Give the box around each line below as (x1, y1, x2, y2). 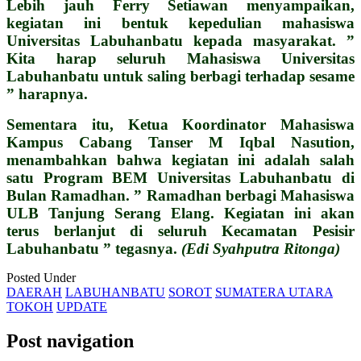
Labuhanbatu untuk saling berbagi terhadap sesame (6, 67, 355, 85)
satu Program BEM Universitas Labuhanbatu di (6, 168, 355, 186)
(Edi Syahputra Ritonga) (181, 239, 340, 257)
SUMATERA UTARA (215, 284, 333, 299)
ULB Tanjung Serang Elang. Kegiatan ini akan (6, 204, 355, 222)
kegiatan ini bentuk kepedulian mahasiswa (6, 14, 355, 31)
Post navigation (6, 330, 134, 351)
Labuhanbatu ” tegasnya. (6, 239, 181, 257)
